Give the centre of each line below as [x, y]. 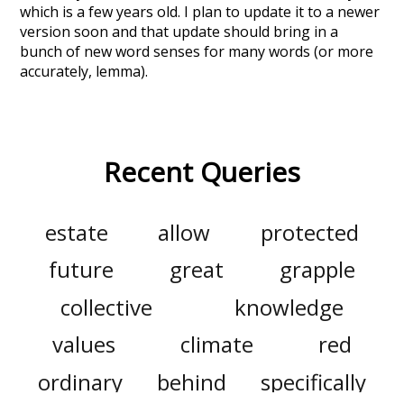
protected [309, 232]
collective [107, 307]
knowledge [289, 307]
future [81, 270]
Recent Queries [202, 171]
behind [191, 381]
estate [77, 232]
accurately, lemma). [84, 71]
